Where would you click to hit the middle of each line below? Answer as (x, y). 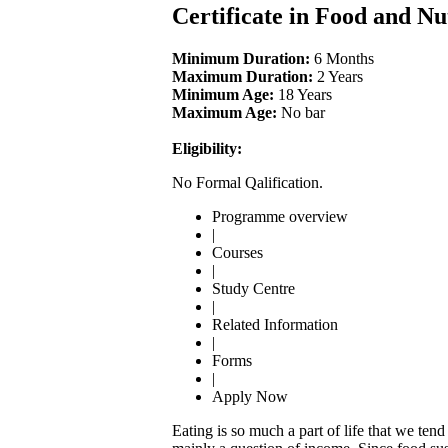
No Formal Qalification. (247, 182)
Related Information (275, 324)
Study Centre (253, 288)
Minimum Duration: (241, 58)
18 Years (303, 94)
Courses (237, 252)
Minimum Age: (223, 94)
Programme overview (280, 216)
